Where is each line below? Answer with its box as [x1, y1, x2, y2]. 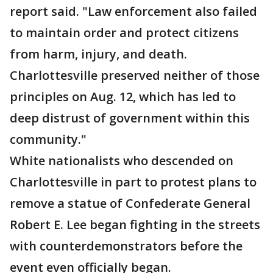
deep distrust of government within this [10, 110, 250, 126]
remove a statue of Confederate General [10, 195, 250, 211]
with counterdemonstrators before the [10, 238, 243, 254]
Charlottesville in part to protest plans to [10, 174, 257, 190]
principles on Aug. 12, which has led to [10, 88, 236, 105]
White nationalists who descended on [10, 152, 233, 169]
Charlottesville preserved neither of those [10, 67, 260, 83]
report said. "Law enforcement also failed [10, 3, 257, 19]
